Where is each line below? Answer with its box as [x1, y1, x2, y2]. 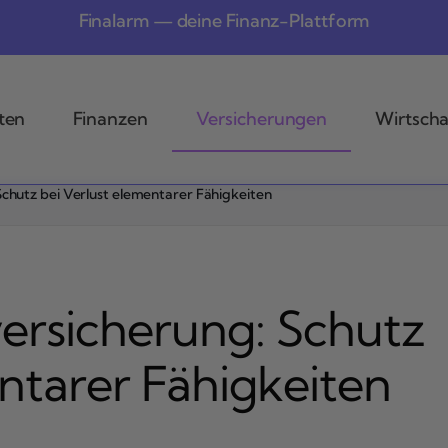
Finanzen [73, 107, 148, 130]
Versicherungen [195, 107, 328, 130]
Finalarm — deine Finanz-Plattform [78, 9, 370, 32]
